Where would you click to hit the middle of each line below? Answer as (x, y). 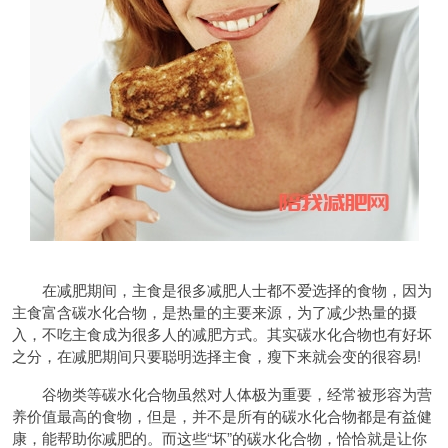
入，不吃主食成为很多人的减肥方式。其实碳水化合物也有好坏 (222, 333)
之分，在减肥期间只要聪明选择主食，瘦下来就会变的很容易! (216, 355)
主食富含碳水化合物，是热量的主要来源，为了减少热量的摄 (214, 311)
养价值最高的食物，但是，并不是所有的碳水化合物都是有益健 (222, 415)
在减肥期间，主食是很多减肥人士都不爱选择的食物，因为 (222, 289)
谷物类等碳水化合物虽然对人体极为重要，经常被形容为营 (222, 393)
